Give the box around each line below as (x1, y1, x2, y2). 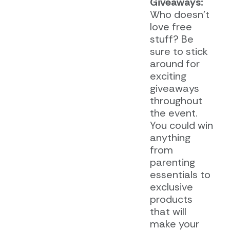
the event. (149, 106, 198, 120)
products (149, 192, 193, 206)
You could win (149, 118, 213, 132)
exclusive (149, 180, 193, 194)
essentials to (149, 167, 210, 181)
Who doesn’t (149, 7, 209, 21)
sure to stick (149, 44, 208, 58)
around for (149, 56, 200, 70)
